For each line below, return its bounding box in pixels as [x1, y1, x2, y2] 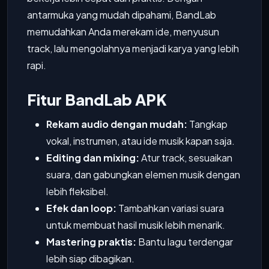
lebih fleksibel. [46, 185, 109, 198]
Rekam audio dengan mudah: [46, 118, 187, 130]
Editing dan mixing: [46, 151, 139, 164]
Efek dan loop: [46, 202, 116, 214]
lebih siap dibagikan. [46, 252, 134, 265]
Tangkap [187, 118, 228, 130]
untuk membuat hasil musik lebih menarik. [46, 219, 225, 231]
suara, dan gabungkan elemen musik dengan [46, 168, 240, 181]
